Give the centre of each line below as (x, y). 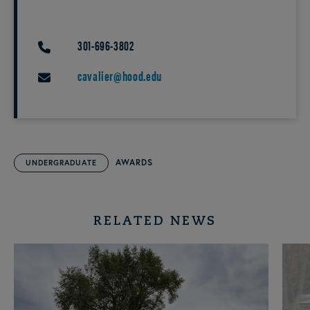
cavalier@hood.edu (120, 76)
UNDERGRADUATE (61, 163)
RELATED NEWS (155, 222)
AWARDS (134, 162)
